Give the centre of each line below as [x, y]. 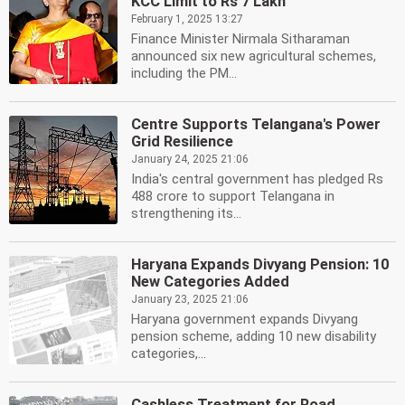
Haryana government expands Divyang [245, 319]
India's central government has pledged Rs [257, 179]
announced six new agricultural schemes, [254, 56]
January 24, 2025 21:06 [190, 159]
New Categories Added [210, 282]
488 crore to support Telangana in [233, 196]
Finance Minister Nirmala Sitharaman [240, 39]
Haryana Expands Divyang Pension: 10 [260, 264]
